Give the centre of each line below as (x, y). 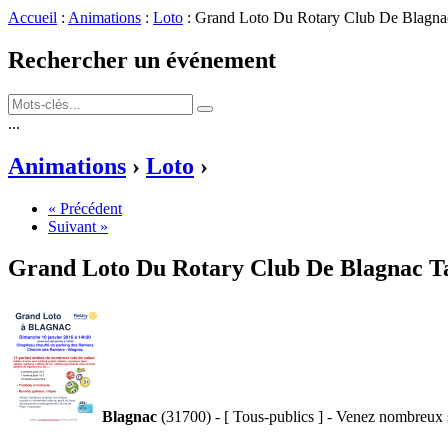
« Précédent (85, 208)
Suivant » (78, 226)
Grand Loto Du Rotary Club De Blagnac (218, 268)
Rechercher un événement (142, 59)
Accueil (32, 17)
